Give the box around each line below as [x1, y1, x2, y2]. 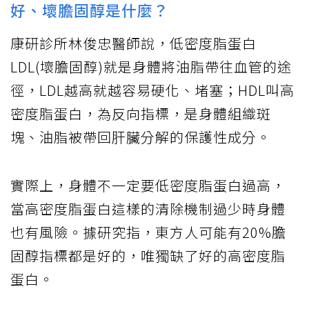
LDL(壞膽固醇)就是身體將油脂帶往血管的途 [10, 57, 292, 77]
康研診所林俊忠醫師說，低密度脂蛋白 [10, 33, 257, 54]
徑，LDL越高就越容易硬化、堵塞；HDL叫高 [10, 80, 295, 101]
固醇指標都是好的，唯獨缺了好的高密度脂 [10, 246, 286, 266]
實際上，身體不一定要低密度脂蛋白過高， [10, 175, 286, 196]
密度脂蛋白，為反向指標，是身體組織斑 [10, 103, 271, 124]
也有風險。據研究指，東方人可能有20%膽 [10, 222, 286, 243]
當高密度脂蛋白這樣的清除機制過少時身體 [10, 199, 286, 219]
